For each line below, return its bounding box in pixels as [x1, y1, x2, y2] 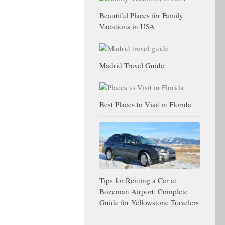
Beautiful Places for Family [99, 10, 183, 20]
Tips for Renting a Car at [99, 175, 176, 186]
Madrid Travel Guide [99, 60, 164, 70]
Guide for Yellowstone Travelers [99, 197, 199, 208]
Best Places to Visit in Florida [99, 99, 191, 109]
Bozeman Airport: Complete [99, 186, 188, 197]
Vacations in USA [99, 21, 155, 31]
